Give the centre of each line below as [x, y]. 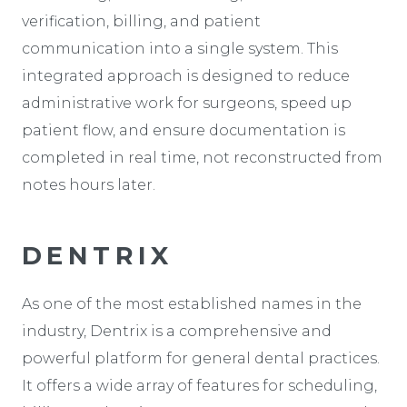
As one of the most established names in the [192, 303]
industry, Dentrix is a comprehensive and [177, 331]
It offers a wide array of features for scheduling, [199, 385]
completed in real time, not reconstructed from [202, 157]
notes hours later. [89, 184]
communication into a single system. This [180, 48]
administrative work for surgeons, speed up [187, 103]
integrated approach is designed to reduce [186, 75]
